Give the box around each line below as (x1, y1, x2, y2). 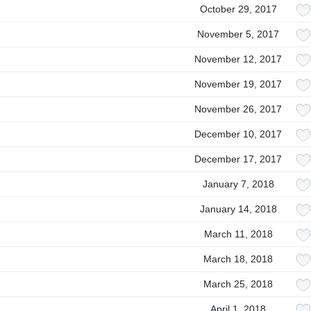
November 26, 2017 (194, 103, 282, 115)
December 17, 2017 (194, 153, 282, 165)
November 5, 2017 (197, 28, 279, 40)
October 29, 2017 (199, 3, 277, 15)
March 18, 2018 (203, 253, 273, 264)
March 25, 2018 (203, 278, 273, 289)
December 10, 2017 (194, 128, 282, 140)
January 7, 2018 (202, 178, 274, 190)
